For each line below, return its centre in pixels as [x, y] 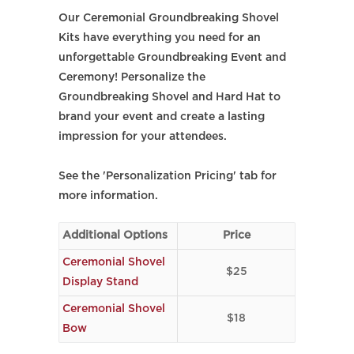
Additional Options [115, 235]
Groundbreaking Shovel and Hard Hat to [169, 97]
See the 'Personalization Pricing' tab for [168, 176]
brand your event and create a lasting [162, 117]
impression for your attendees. [144, 137]
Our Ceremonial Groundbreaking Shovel [169, 18]
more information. [110, 196]
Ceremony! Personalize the [132, 77]
